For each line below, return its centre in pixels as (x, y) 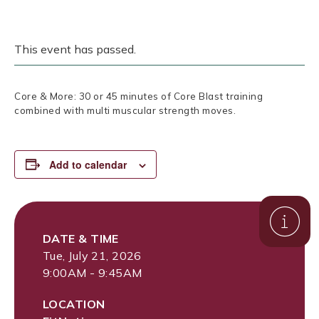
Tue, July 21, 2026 (92, 255)
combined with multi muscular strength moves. (125, 111)
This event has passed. (75, 49)
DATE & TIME (81, 238)
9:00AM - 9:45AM (93, 272)
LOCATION (74, 304)
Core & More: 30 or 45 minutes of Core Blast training (138, 96)
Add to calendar (88, 164)
